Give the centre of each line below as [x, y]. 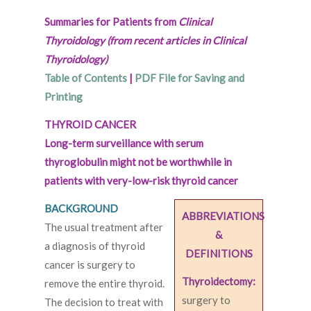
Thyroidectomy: [219, 281]
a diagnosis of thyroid [95, 246]
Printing [64, 97]
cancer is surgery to [90, 265]
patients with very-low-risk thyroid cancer [141, 181]
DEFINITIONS [219, 254]
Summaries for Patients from [111, 22]
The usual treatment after [104, 227]
